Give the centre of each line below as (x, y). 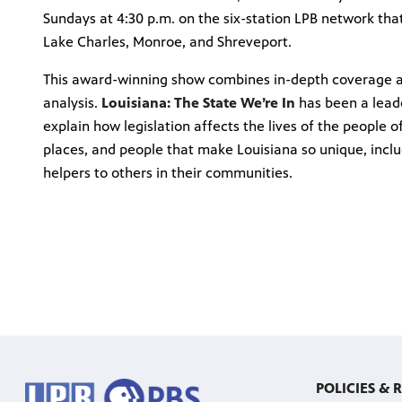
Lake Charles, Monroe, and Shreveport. (167, 41)
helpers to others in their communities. (168, 172)
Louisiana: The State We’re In (198, 102)
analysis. (72, 102)
